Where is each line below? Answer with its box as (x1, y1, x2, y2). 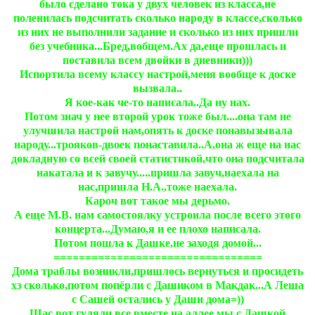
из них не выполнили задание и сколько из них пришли (17, 26, 298, 38)
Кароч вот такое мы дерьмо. (85, 195, 230, 207)
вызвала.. (133, 82, 182, 94)
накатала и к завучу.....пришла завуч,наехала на (36, 167, 279, 179)
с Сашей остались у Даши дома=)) (71, 293, 244, 305)
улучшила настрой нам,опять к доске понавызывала (22, 124, 292, 136)
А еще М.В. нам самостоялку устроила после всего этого (14, 209, 301, 221)
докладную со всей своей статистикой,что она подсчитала (11, 153, 304, 165)
